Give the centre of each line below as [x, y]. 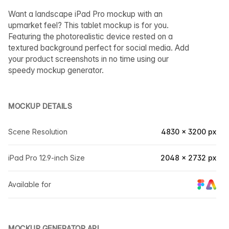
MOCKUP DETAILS [40, 106]
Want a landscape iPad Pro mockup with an [85, 14]
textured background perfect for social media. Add [99, 48]
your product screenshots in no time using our [88, 59]
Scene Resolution [38, 132]
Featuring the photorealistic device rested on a [90, 37]
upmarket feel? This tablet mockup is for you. [88, 25]
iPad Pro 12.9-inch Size [47, 158]
